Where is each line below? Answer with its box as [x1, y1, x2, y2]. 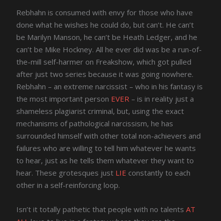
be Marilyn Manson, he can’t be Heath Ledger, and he [16, 32, 198, 42]
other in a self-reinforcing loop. [16, 180, 120, 190]
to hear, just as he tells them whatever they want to [16, 155, 194, 165]
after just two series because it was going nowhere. [16, 69, 194, 79]
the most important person [16, 93, 111, 104]
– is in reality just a [129, 93, 194, 104]
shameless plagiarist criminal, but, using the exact [16, 106, 184, 116]
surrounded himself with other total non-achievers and [16, 130, 201, 141]
